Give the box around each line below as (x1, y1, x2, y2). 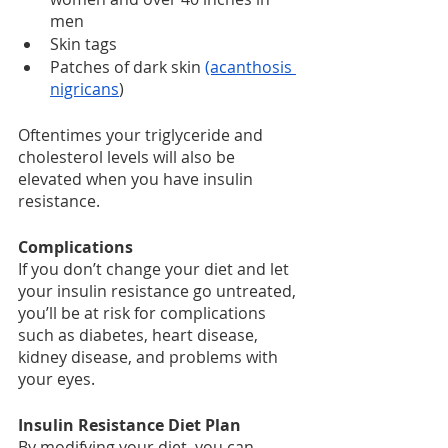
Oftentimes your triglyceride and (18, 124, 267, 147)
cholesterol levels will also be (18, 146, 239, 169)
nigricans (50, 78, 119, 101)
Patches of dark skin (50, 56, 205, 79)
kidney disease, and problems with (18, 346, 282, 369)
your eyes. (18, 368, 95, 391)
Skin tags (50, 33, 117, 56)
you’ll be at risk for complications (18, 302, 270, 325)
